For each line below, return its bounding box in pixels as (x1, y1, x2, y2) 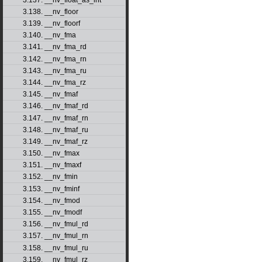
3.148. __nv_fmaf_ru (22, 125, 88, 134)
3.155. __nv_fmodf (22, 208, 82, 217)
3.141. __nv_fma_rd (22, 43, 87, 51)
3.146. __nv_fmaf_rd (22, 102, 88, 111)
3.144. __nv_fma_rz (22, 78, 86, 87)
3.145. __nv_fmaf (22, 90, 78, 99)
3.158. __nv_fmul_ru (22, 243, 88, 252)
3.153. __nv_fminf (22, 184, 80, 193)
